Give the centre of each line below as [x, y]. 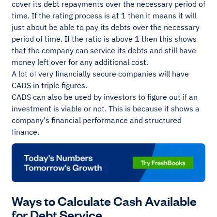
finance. [26, 132]
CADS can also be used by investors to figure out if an [105, 97]
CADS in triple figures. [50, 85]
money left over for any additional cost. [81, 62]
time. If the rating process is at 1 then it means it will [104, 15]
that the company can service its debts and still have [104, 50]
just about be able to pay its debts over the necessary [106, 27]
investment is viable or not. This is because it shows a [106, 108]
